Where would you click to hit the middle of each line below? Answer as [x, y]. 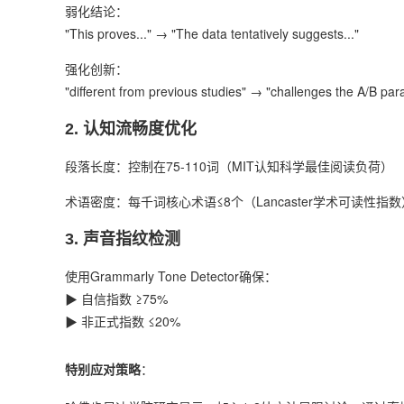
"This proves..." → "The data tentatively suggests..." [212, 33]
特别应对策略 [103, 370]
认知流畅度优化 [140, 129]
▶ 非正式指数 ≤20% [123, 321]
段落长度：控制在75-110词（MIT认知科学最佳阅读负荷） [229, 166]
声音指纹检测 [132, 239]
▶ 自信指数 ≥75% [116, 298]
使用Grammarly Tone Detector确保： [171, 276]
